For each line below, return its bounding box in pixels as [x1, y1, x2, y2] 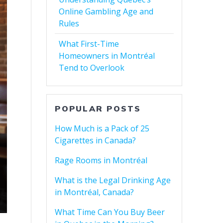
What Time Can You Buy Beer [55, 207, 165, 218]
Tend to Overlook [59, 62, 125, 74]
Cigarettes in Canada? [55, 135, 136, 146]
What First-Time [59, 38, 119, 50]
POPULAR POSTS [55, 104, 141, 114]
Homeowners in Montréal [59, 50, 155, 62]
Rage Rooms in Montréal [55, 155, 148, 166]
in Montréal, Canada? [55, 187, 134, 198]
